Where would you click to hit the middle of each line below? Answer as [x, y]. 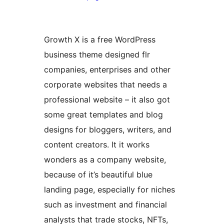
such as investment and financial [105, 204]
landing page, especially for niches [109, 189]
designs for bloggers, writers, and [108, 129]
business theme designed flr [97, 54]
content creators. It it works [97, 144]
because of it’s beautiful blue [98, 174]
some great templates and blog [103, 114]
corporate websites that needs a [105, 84]
